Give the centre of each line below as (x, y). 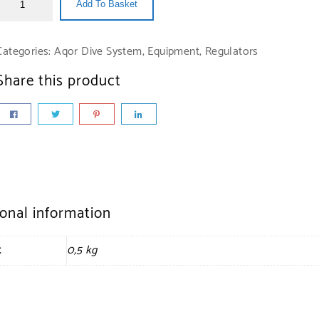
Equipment (173, 51)
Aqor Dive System (98, 51)
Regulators (231, 51)
